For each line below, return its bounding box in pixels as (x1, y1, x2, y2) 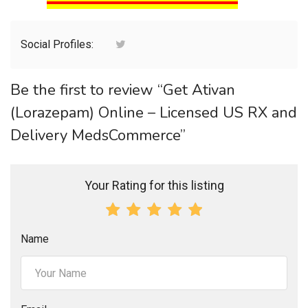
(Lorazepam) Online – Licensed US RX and (10, 102, 297, 124)
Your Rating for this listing (84, 178, 224, 193)
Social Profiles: (21, 38, 96, 52)
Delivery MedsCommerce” (10, 125, 186, 146)
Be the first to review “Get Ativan (10, 80, 235, 101)
